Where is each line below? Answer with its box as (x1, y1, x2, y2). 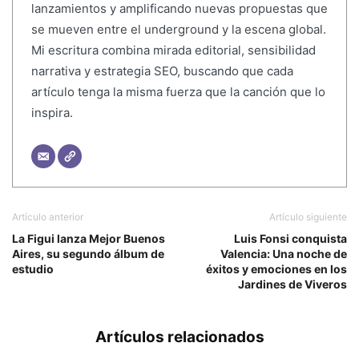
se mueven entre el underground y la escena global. (30, 22, 326, 38)
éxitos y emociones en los (206, 261, 347, 276)
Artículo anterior (12, 210, 83, 223)
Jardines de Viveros (238, 276, 347, 291)
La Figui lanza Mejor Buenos (12, 231, 165, 245)
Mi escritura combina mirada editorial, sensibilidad (30, 42, 316, 58)
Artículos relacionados (95, 327, 264, 346)
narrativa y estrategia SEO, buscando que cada (30, 63, 293, 79)
